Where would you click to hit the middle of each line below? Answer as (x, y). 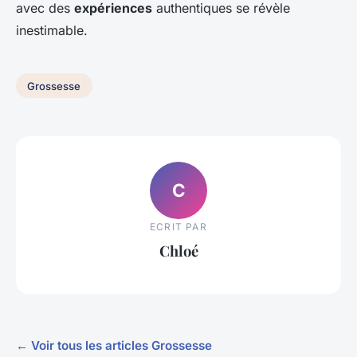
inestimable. (52, 30)
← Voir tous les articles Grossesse (114, 345)
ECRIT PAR (178, 227)
